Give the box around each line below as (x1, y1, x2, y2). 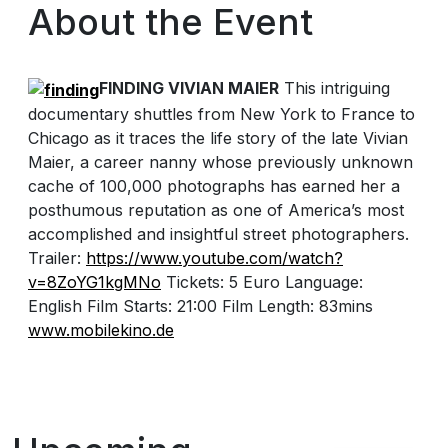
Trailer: (28, 247, 86, 268)
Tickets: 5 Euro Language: (161, 271, 363, 292)
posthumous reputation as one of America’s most (28, 199, 404, 220)
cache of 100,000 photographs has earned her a (28, 175, 400, 196)
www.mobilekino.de (28, 319, 174, 340)
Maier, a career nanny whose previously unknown (28, 151, 413, 172)
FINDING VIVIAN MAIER (99, 78, 279, 99)
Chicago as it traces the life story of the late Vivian (28, 127, 408, 148)
